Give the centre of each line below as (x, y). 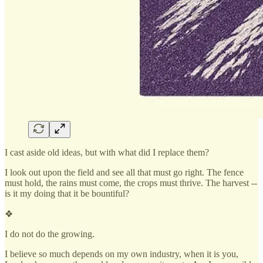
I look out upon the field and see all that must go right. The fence (124, 172)
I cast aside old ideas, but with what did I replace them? (107, 152)
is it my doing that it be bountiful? (67, 193)
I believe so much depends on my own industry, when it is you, (122, 254)
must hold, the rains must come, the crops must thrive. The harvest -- (131, 183)
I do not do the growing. (50, 234)
